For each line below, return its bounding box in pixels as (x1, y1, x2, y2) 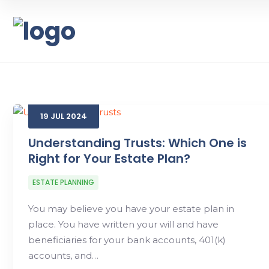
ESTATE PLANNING (32, 177, 94, 187)
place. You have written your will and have (28, 219, 219, 230)
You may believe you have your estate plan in (28, 203, 234, 214)
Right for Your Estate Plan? (28, 150, 190, 167)
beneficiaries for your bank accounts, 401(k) (28, 234, 226, 246)
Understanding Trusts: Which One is (28, 134, 247, 151)
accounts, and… (28, 250, 98, 261)
